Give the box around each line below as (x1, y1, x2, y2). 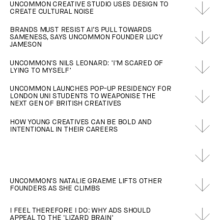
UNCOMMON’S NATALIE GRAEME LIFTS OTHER (10, 177, 162, 185)
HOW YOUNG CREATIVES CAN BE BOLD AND (10, 118, 152, 126)
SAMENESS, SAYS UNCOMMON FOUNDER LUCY (10, 34, 163, 41)
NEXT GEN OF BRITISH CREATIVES (10, 100, 122, 108)
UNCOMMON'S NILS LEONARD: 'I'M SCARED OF (10, 59, 164, 67)
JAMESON (10, 41, 42, 49)
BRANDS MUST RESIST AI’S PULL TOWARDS (10, 27, 152, 34)
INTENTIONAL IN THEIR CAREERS (10, 126, 118, 133)
